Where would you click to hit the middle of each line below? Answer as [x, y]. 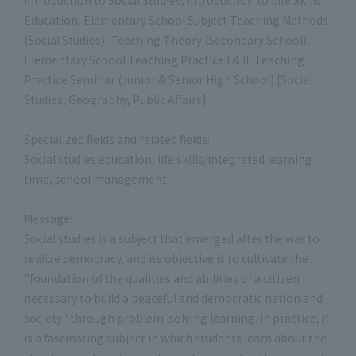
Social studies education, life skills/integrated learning [168, 159]
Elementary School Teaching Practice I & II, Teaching [164, 59]
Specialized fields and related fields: [117, 139]
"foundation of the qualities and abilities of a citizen [162, 278]
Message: [48, 218]
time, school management [95, 178]
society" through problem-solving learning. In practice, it [177, 317]
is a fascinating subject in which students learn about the [175, 337]
